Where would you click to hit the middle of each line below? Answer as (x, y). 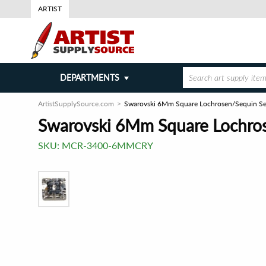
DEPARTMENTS (89, 77)
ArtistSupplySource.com (76, 104)
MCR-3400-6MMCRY (107, 145)
